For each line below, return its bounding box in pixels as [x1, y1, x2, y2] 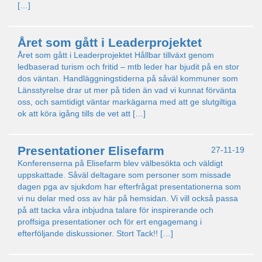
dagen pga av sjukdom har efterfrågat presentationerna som [18, 182, 241, 191]
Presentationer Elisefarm [18, 144, 164, 157]
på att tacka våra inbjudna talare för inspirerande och [18, 205, 213, 215]
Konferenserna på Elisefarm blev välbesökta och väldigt [18, 158, 223, 168]
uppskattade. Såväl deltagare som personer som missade [18, 170, 231, 180]
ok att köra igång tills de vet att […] [18, 109, 146, 118]
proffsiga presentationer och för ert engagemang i [18, 217, 202, 226]
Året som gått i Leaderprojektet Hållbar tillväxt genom [18, 50, 214, 60]
